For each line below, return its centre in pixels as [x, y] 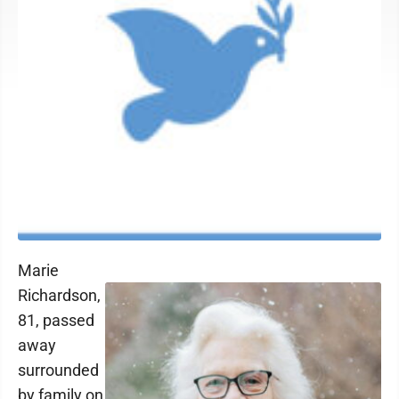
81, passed [56, 320]
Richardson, [59, 295]
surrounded [58, 370]
